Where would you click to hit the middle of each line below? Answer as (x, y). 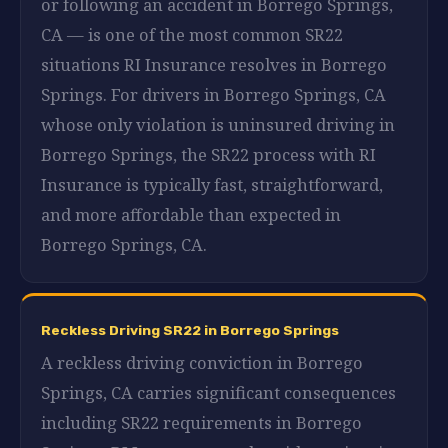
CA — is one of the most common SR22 (192, 34)
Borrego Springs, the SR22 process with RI (208, 154)
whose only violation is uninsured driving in (218, 124)
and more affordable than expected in (191, 214)
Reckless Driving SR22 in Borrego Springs (190, 329)
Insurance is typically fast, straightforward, (212, 184)
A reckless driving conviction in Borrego (202, 362)
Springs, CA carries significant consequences (218, 392)
